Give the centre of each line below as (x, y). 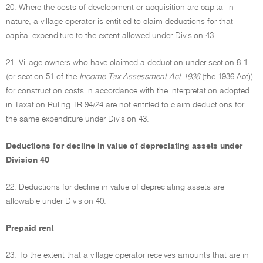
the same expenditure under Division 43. (77, 119)
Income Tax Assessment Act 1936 (139, 77)
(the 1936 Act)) (226, 77)
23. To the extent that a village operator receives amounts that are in (127, 255)
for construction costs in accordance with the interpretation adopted (128, 91)
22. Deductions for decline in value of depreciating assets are (115, 187)
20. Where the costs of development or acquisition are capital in (120, 8)
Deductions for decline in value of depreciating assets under (124, 146)
